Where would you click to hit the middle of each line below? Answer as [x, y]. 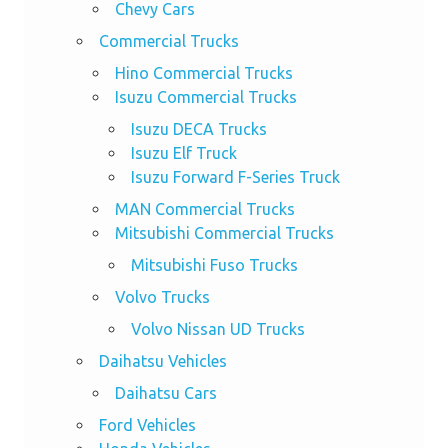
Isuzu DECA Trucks [198, 128]
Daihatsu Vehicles [162, 360]
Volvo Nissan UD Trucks [217, 328]
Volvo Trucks [162, 296]
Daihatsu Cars [165, 392]
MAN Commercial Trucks [204, 208]
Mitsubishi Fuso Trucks [214, 264]
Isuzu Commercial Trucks [205, 96]
